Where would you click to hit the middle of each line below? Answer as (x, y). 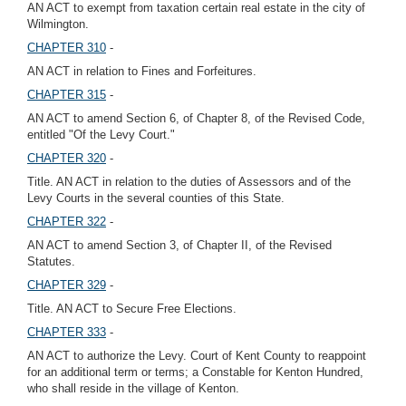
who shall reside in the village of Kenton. (133, 388)
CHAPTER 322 (67, 222)
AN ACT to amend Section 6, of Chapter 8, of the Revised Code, (196, 118)
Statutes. (51, 261)
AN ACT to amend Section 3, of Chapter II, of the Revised (179, 245)
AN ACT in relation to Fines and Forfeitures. (142, 71)
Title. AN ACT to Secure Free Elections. (132, 309)
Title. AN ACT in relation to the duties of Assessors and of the (189, 182)
